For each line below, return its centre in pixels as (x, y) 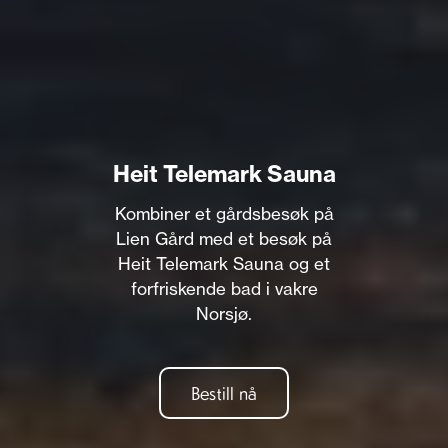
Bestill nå (224, 393)
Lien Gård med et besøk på (224, 238)
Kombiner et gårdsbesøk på (224, 213)
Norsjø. (224, 313)
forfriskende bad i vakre (224, 288)
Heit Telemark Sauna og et (224, 263)
